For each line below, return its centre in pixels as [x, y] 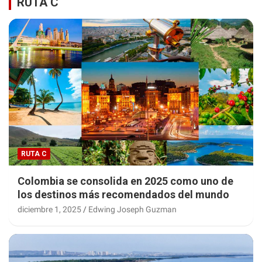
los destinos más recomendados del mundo [123, 194]
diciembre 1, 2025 [49, 209]
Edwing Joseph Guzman [132, 209]
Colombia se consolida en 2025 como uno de [125, 181]
